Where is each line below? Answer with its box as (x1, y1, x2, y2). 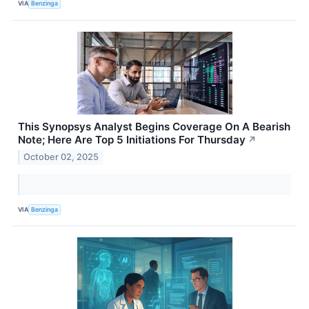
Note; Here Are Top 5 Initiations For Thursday (18, 132, 246, 146)
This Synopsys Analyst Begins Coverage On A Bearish (18, 119, 290, 133)
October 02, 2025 (23, 152, 99, 163)
